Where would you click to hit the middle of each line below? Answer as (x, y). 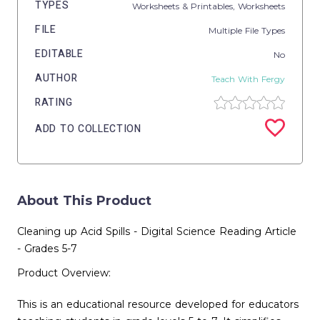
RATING (54, 102)
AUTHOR (56, 78)
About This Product (84, 201)
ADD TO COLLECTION (88, 129)
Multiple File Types (247, 30)
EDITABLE (59, 54)
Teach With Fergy (248, 79)
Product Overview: (64, 273)
